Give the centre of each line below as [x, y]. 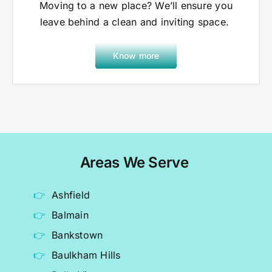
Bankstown [77, 235]
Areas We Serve [134, 163]
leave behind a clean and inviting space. [136, 22]
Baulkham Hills [86, 255]
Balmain [70, 215]
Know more [136, 56]
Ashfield [71, 195]
